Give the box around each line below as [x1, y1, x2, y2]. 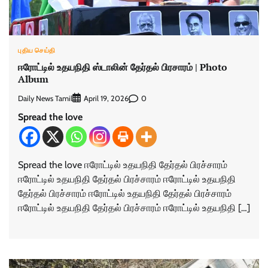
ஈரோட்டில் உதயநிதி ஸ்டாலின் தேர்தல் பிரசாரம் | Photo [18, 60, 227, 74]
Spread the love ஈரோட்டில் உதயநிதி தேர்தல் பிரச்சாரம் [18, 159, 227, 171]
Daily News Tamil [18, 93, 72, 103]
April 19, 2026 [84, 94, 129, 103]
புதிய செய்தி [18, 45, 56, 54]
